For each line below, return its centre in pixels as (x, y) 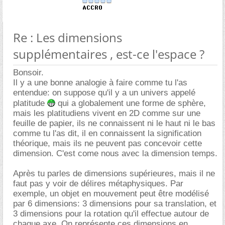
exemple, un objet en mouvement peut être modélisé (111, 194)
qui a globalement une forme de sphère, (131, 103)
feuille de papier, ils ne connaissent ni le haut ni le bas (114, 123)
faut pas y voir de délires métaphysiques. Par (98, 184)
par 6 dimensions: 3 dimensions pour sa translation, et (115, 204)
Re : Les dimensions (68, 37)
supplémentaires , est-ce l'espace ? (109, 54)
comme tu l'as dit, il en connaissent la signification (107, 133)
